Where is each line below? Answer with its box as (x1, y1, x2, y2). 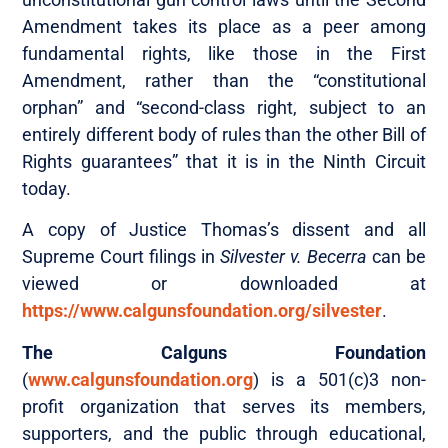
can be (366, 246, 426, 268)
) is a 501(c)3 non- (253, 368, 426, 390)
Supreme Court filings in (22, 246, 220, 268)
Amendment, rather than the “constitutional (22, 69, 426, 91)
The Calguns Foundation (22, 341, 426, 363)
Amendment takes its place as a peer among (22, 15, 426, 37)
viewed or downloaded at (22, 273, 426, 295)
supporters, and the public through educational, (22, 422, 426, 444)
